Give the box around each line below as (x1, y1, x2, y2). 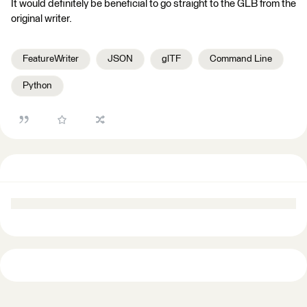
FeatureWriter (23, 54, 79, 64)
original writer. (11, 14, 72, 24)
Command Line (210, 54, 272, 64)
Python (23, 81, 52, 90)
